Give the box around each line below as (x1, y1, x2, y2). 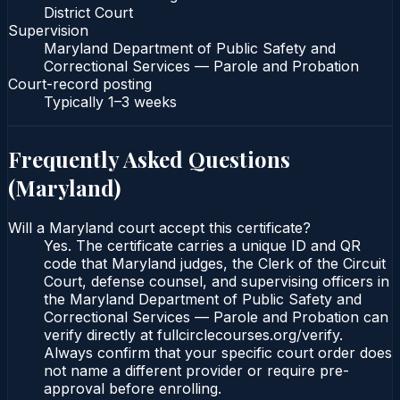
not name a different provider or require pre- (44, 362, 349, 380)
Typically (44, 92, 108, 111)
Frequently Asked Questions (8, 144, 290, 173)
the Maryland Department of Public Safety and (44, 290, 362, 309)
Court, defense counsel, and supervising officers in (44, 272, 389, 291)
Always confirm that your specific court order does (44, 344, 392, 362)
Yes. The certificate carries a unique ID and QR (44, 237, 361, 255)
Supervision (8, 21, 88, 39)
